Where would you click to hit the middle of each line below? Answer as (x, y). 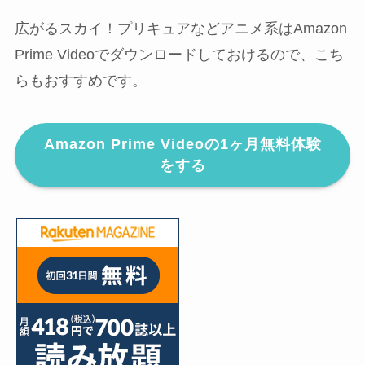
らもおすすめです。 (80, 81)
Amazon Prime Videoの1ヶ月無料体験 (182, 145)
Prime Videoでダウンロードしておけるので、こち (179, 55)
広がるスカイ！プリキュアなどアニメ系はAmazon (180, 29)
